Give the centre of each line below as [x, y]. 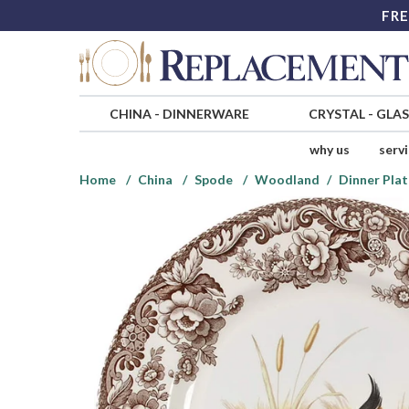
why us [329, 150]
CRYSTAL [336, 114]
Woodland [287, 180]
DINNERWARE [205, 114]
